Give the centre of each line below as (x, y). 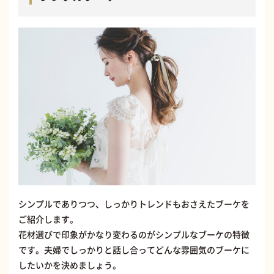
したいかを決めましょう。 (70, 265)
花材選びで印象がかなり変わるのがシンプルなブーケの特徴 (134, 234)
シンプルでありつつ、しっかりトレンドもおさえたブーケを (134, 203)
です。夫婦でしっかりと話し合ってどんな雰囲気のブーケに (134, 249)
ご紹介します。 (48, 219)
